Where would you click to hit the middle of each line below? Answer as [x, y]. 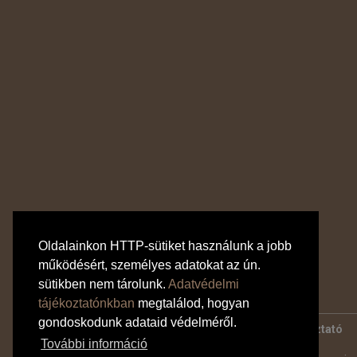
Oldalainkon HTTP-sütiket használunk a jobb [165, 246]
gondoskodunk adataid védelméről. [137, 323]
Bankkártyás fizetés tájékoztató [108, 329]
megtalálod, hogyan [192, 304]
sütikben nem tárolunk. [103, 284]
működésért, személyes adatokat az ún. [149, 265]
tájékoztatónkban [86, 304]
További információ [94, 344]
